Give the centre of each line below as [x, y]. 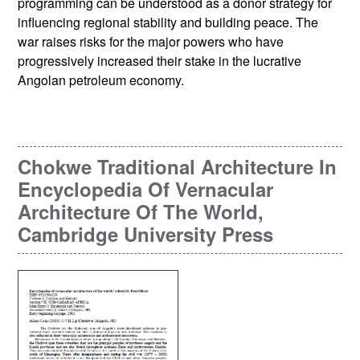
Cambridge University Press [146, 234]
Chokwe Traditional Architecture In [178, 167]
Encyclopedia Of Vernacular [146, 189]
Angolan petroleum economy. [101, 80]
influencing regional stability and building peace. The [168, 22]
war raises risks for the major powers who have [151, 42]
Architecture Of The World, [141, 212]
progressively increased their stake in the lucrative [160, 61]
